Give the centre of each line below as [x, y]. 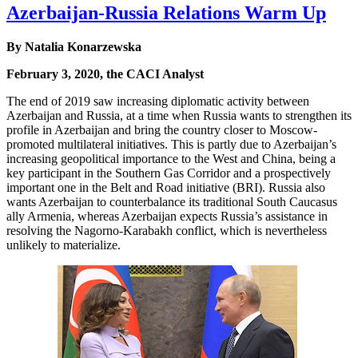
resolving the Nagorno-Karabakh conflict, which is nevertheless [167, 231]
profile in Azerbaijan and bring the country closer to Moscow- [162, 130]
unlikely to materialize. [64, 245]
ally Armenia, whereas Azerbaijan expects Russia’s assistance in [167, 217]
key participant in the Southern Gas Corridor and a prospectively [169, 173]
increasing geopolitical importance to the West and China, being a [171, 159]
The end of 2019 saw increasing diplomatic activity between [158, 101]
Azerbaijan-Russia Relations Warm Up [166, 13]
